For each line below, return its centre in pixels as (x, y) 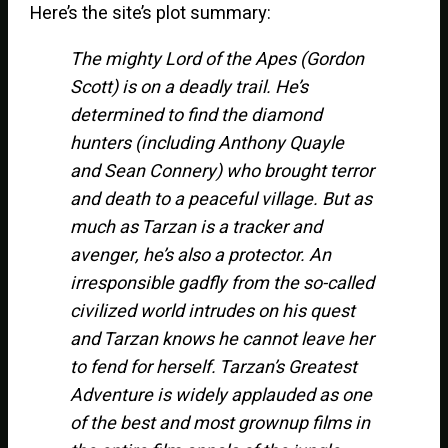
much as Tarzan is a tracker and (196, 227)
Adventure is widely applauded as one (221, 395)
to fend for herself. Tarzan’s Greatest (214, 367)
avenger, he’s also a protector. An (201, 255)
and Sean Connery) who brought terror (222, 171)
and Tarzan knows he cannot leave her (222, 339)
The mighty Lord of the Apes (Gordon (217, 59)
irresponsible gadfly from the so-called (222, 283)
